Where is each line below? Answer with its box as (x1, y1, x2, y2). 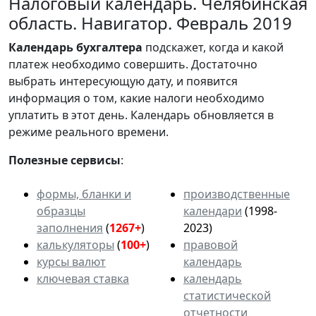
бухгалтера (76, 39, 142, 55)
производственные (183, 186, 290, 202)
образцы (37, 202, 85, 219)
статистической (183, 287, 271, 303)
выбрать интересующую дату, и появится (8, 73, 238, 89)
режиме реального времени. (8, 123, 169, 140)
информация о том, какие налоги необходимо (8, 90, 265, 106)
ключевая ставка (37, 270, 129, 286)
